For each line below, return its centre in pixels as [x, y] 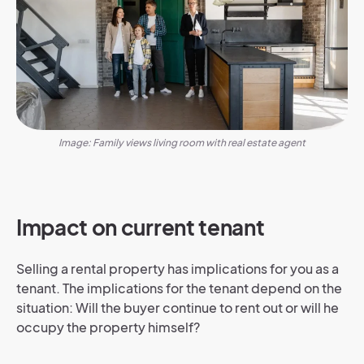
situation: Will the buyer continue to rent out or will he [178, 307]
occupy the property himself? [108, 327]
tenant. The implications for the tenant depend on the [179, 288]
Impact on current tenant [141, 227]
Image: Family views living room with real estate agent [182, 142]
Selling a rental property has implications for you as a [178, 268]
